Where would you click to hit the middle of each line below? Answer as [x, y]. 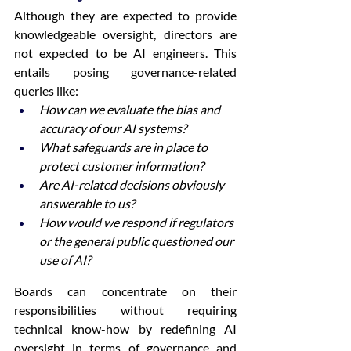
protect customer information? [121, 166]
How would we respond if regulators [138, 222]
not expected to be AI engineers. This [125, 53]
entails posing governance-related [125, 72]
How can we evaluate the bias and [131, 109]
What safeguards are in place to [125, 147]
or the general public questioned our [138, 241]
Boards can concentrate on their [125, 291]
